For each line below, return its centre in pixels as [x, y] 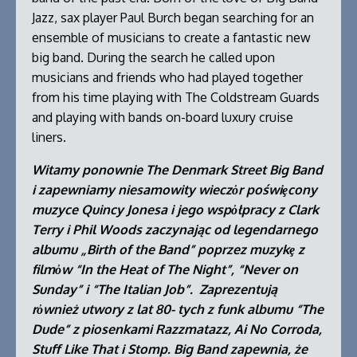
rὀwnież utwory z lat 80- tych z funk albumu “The [178, 310]
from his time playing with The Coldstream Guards [176, 98]
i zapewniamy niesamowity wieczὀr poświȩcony [175, 190]
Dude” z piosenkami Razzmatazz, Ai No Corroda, [177, 330]
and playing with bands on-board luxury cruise [163, 118]
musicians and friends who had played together [167, 78]
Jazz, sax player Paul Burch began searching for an [173, 18]
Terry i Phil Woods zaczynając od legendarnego [175, 230]
